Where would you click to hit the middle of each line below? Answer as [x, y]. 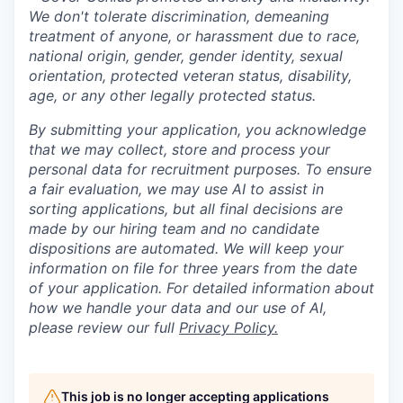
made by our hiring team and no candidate [174, 228]
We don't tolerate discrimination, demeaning [179, 16]
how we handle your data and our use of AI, [178, 308]
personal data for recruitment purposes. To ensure [200, 169]
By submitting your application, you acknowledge [197, 130]
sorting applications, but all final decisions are [186, 209]
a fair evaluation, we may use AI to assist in [176, 189]
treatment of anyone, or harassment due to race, [194, 36]
